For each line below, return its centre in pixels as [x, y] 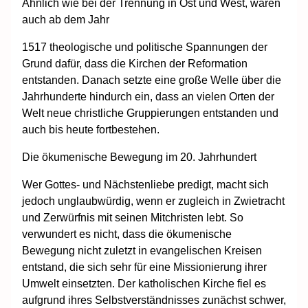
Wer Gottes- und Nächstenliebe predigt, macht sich [145, 184]
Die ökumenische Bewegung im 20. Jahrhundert [141, 157]
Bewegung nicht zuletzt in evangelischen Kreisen [142, 250]
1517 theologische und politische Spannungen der [145, 47]
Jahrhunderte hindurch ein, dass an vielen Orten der [148, 96]
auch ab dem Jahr [67, 19]
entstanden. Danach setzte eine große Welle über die [152, 80]
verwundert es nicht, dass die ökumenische [127, 234]
